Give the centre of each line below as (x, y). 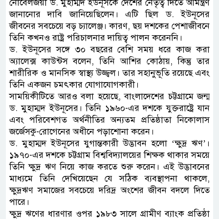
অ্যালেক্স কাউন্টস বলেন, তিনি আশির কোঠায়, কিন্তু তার (109, 61)
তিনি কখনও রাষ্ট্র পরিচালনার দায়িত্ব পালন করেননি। (96, 37)
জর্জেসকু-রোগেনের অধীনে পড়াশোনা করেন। (82, 131)
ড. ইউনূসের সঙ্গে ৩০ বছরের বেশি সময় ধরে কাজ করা (109, 49)
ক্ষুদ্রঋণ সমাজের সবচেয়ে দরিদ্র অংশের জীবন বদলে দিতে (109, 190)
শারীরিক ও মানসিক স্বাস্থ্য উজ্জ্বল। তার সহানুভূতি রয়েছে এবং (109, 73)
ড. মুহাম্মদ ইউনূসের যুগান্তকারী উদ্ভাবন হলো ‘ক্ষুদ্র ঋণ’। (109, 143)
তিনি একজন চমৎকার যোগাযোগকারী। (74, 84)
